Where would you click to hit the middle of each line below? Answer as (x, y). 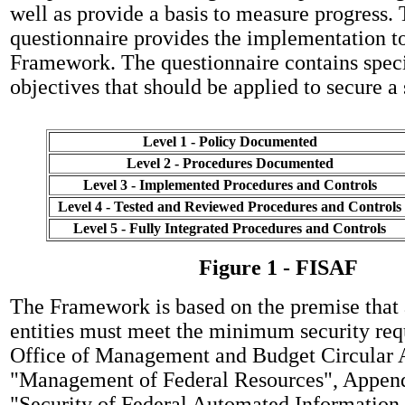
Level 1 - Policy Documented (230, 141)
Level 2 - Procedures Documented (230, 163)
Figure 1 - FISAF (278, 267)
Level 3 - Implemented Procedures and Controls (230, 184)
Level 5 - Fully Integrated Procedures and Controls (230, 228)
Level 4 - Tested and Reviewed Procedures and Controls (230, 206)
